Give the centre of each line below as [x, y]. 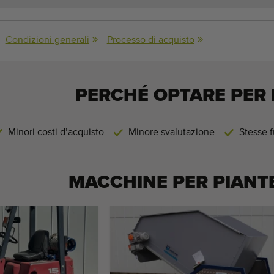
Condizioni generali [47, 40]
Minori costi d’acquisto [56, 132]
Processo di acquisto [150, 40]
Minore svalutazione [172, 132]
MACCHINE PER [140, 182]
